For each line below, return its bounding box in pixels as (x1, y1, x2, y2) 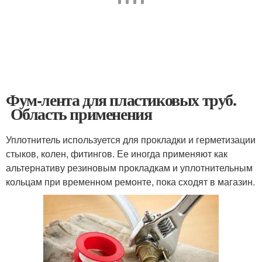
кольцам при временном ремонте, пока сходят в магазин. (6, 174, 255, 188)
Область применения (6, 101, 152, 126)
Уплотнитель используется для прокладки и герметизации (6, 132, 256, 146)
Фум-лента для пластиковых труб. (6, 87, 236, 112)
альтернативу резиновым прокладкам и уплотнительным (6, 160, 253, 174)
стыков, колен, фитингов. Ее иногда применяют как (6, 146, 227, 160)
